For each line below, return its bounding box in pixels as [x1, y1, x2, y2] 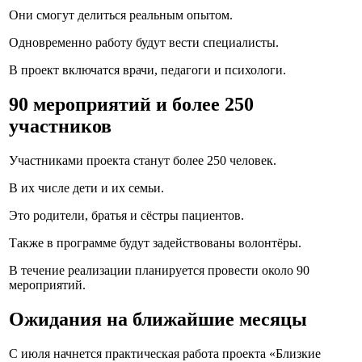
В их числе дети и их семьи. [9, 181, 164, 196]
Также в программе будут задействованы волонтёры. [9, 236, 301, 250]
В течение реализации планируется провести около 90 [9, 263, 309, 278]
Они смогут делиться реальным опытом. [9, 8, 233, 23]
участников [9, 116, 112, 137]
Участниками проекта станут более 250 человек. [9, 154, 276, 168]
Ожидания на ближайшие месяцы [9, 309, 307, 330]
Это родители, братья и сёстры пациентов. [9, 208, 244, 223]
